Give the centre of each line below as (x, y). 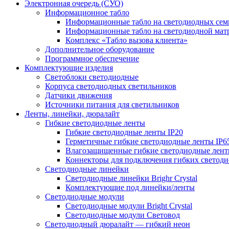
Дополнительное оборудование (100, 49)
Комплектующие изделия (69, 67)
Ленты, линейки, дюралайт (72, 113)
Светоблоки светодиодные (92, 77)
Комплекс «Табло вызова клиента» (127, 40)
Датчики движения (78, 95)
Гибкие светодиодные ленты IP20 (124, 132)
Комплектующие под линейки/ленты (130, 187)
